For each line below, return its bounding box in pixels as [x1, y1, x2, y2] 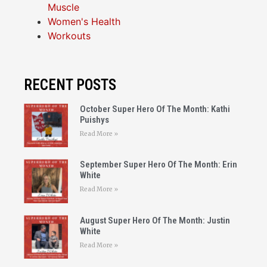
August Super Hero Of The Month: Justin [79, 215, 230, 226]
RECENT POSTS [24, 76, 116, 94]
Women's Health [48, 15, 120, 27]
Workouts [48, 29, 91, 42]
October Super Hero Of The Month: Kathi [79, 103, 230, 114]
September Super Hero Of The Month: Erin [79, 159, 237, 170]
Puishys [79, 114, 109, 125]
